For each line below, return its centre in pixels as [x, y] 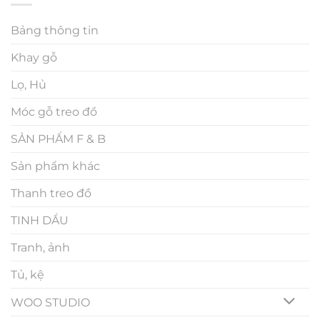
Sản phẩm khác [55, 166]
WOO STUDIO [50, 302]
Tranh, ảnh [40, 247]
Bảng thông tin [55, 30]
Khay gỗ [34, 57]
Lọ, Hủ [29, 84]
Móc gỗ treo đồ [54, 111]
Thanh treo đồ [51, 193]
